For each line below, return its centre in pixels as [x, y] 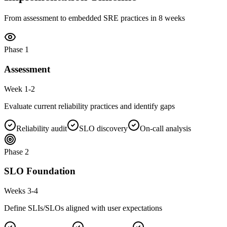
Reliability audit [42, 128]
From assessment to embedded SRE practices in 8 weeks [94, 18]
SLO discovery [103, 128]
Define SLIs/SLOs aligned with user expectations [83, 208]
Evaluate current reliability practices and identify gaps [89, 106]
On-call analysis [165, 128]
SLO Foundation [40, 171]
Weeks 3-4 [21, 191]
